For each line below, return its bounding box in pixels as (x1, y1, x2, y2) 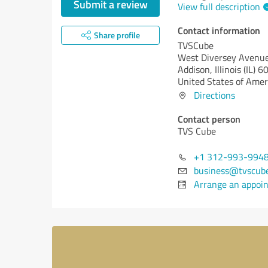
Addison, (178, 63, 215, 76)
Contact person (178, 112, 240, 126)
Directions (194, 89, 235, 102)
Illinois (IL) (215, 63, 255, 76)
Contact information (178, 23, 260, 37)
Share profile (93, 29, 140, 41)
